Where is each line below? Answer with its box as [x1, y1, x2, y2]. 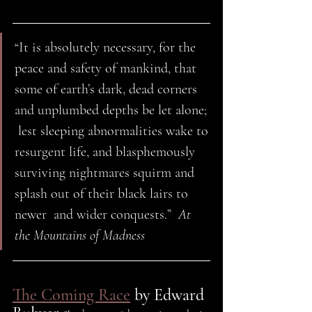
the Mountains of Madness [15, 227, 148, 244]
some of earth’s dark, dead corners [15, 81, 201, 98]
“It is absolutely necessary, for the [15, 39, 199, 56]
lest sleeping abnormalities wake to [15, 123, 212, 140]
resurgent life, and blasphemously [15, 143, 202, 161]
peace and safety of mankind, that [15, 60, 203, 77]
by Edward [130, 285, 208, 306]
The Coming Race [13, 285, 130, 306]
